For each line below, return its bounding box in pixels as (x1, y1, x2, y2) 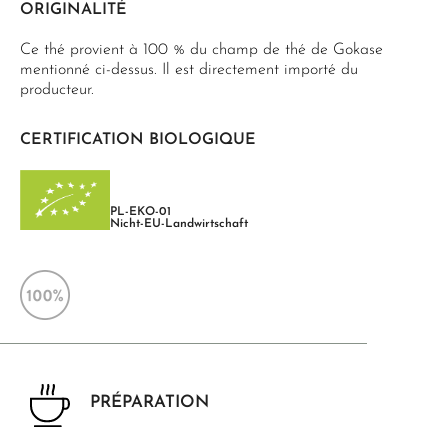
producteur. (20, 82, 94, 98)
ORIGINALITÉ (20, 2, 127, 18)
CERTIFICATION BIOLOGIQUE (20, 132, 256, 148)
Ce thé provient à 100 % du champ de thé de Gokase (20, 42, 383, 58)
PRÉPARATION (90, 394, 209, 412)
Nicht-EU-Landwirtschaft (110, 218, 248, 231)
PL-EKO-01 (110, 206, 171, 219)
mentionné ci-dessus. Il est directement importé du (20, 62, 358, 78)
